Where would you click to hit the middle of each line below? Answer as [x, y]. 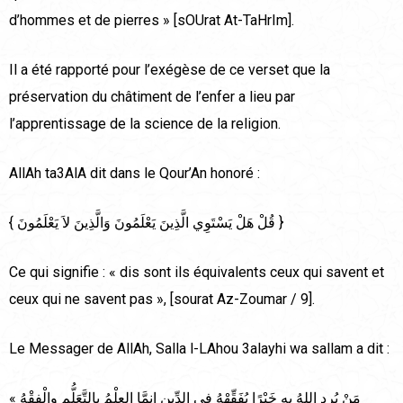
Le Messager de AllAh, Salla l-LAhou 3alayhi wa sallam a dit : [199, 349]
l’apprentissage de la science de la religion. [145, 124]
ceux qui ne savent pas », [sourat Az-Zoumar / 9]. [162, 300]
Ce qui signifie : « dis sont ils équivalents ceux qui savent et [197, 273]
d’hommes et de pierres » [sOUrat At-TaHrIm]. [152, 21]
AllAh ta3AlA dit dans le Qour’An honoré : [134, 174]
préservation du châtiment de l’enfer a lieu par [152, 97]
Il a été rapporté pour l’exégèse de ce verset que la [170, 70]
